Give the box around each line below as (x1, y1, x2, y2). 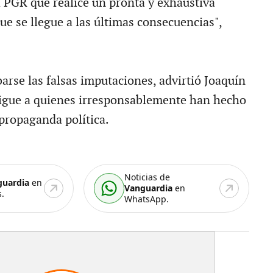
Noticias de (124, 171, 171, 183)
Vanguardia (124, 182, 173, 194)
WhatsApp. (124, 193, 169, 205)
